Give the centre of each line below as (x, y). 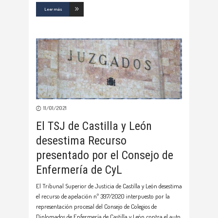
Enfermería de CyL (79, 170)
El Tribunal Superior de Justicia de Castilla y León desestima (109, 186)
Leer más (53, 9)
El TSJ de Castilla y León (94, 126)
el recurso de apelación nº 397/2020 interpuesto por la (103, 196)
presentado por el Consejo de (105, 155)
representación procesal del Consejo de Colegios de (96, 207)
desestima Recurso (81, 141)
